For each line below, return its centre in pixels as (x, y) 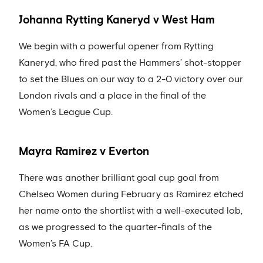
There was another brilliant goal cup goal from (119, 178)
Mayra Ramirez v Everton (84, 152)
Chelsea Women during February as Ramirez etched (131, 195)
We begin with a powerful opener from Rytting (116, 46)
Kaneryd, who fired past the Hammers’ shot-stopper (130, 63)
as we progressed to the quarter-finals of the (115, 227)
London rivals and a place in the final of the (112, 95)
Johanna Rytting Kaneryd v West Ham (117, 20)
